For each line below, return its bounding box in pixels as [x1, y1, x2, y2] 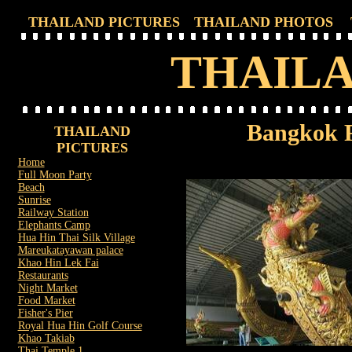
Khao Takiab [17, 332, 75, 344]
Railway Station [17, 207, 89, 218]
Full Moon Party [17, 169, 92, 181]
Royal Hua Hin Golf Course [17, 320, 142, 332]
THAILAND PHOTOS [194, 14, 333, 30]
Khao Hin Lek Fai [17, 257, 99, 269]
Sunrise [17, 194, 51, 206]
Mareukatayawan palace [17, 244, 123, 256]
